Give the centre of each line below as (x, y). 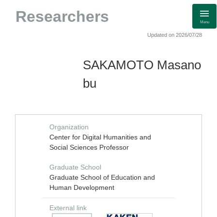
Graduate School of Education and (102, 177)
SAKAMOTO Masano (142, 65)
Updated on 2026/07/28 (175, 35)
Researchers (62, 16)
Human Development (82, 187)
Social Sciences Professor (89, 147)
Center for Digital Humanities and (100, 137)
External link (68, 208)
